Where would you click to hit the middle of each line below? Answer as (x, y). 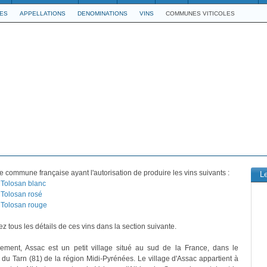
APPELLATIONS (43, 13)
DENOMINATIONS (103, 13)
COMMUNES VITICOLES (200, 13)
